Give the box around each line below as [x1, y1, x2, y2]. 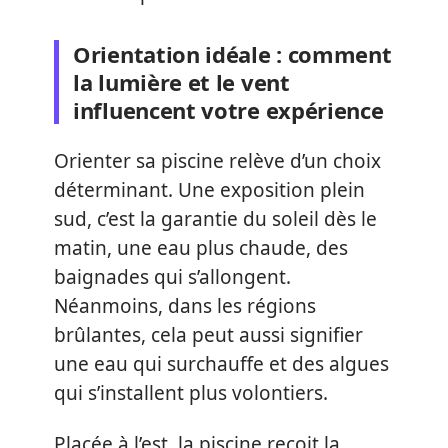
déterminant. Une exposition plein [54, 176, 365, 203]
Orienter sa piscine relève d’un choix [54, 147, 381, 174]
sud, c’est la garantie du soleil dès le [54, 205, 377, 232]
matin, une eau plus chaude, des [54, 234, 348, 261]
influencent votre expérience [73, 95, 384, 125]
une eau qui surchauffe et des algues [54, 350, 389, 377]
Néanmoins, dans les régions [54, 292, 316, 319]
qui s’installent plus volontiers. [54, 379, 328, 406]
